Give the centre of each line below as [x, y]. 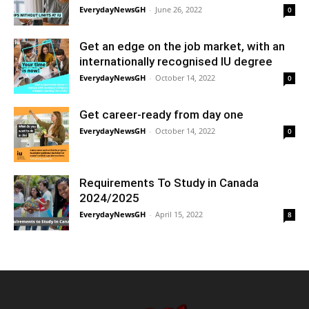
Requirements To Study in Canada [169, 183]
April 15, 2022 [179, 215]
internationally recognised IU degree [177, 62]
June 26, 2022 [179, 10]
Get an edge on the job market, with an [182, 47]
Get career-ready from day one [161, 115]
